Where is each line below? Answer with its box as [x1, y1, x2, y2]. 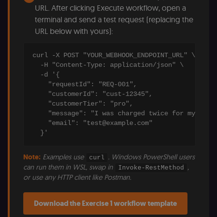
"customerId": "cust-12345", [32, 91, 153, 98]
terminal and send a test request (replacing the [35, 15, 193, 25]
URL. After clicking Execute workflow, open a [35, 3, 186, 13]
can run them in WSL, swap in [23, 163, 115, 172]
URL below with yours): [35, 26, 113, 36]
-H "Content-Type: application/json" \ [32, 62, 184, 69]
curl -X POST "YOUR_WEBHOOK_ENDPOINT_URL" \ [32, 52, 195, 60]
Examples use [41, 153, 86, 162]
